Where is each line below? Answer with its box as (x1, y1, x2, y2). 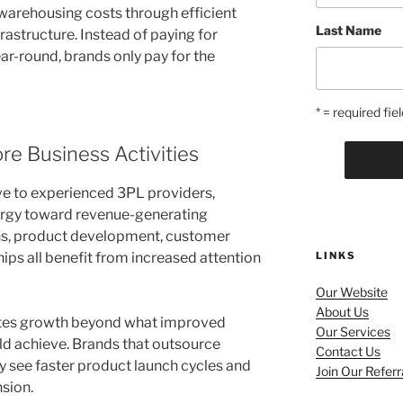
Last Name (315, 22, 381, 38)
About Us (315, 304, 369, 320)
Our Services (315, 324, 390, 340)
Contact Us (315, 344, 381, 360)
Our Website (315, 284, 388, 300)
